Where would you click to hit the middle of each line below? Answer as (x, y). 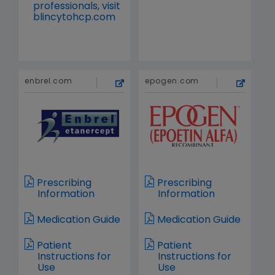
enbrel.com (48, 82)
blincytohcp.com (75, 18)
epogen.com (172, 82)
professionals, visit (77, 7)
